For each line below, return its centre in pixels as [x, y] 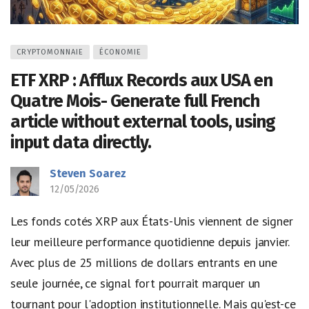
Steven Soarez [88, 173]
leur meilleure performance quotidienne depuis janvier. [150, 241]
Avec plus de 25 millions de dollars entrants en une [144, 262]
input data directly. [81, 142]
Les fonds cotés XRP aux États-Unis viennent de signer [152, 221]
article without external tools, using [143, 121]
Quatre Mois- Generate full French [135, 101]
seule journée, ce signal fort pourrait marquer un [136, 283]
